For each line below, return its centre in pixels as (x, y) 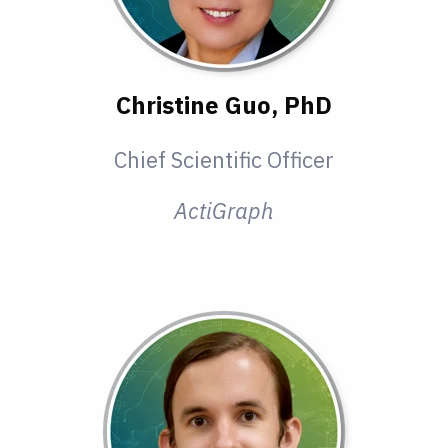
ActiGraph (224, 211)
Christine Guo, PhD (223, 105)
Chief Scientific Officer (223, 160)
